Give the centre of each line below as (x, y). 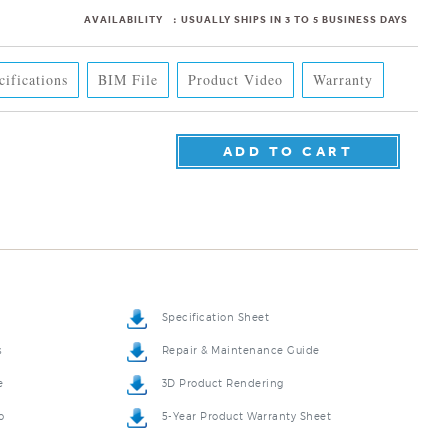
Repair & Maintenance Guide (240, 330)
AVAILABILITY (123, 19)
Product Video (236, 79)
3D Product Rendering (222, 363)
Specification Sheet (215, 297)
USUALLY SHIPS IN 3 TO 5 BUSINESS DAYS (293, 19)
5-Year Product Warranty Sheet (246, 396)
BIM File (128, 79)
